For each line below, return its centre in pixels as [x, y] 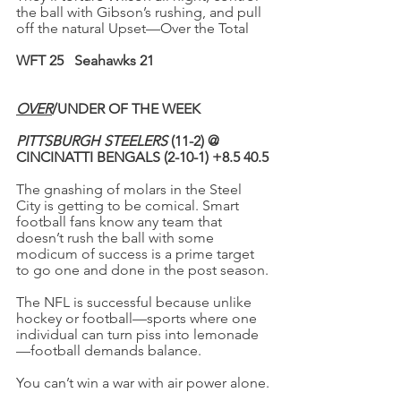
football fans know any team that [121, 222]
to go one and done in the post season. [142, 270]
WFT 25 [42, 60]
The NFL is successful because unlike [136, 302]
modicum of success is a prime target [137, 254]
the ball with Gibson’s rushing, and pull [141, 12]
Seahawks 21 [114, 60]
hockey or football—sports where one [138, 318]
